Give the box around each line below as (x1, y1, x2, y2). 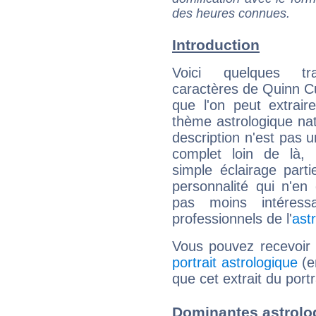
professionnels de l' (172, 211, 292, 227)
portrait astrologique (172, 255, 298, 271)
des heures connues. (172, 6, 290, 20)
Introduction (172, 37, 260, 54)
